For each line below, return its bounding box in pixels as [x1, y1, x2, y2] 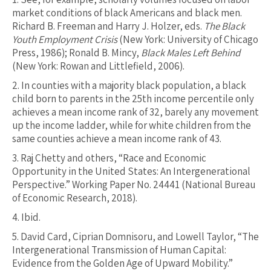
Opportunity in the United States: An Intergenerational [12, 165, 250, 178]
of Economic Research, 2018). [12, 191, 137, 205]
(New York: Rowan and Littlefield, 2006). [12, 59, 184, 73]
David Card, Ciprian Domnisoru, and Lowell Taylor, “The [21, 230, 259, 244]
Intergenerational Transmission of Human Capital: [12, 243, 226, 257]
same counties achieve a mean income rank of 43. [12, 132, 221, 146]
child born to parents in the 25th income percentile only [12, 92, 254, 106]
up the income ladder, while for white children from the [12, 119, 251, 132]
